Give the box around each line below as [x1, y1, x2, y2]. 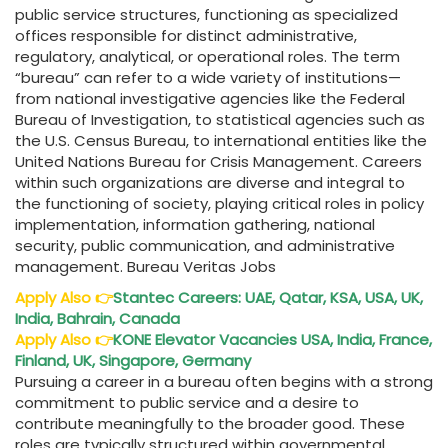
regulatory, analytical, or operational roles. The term [15, 46, 400, 68]
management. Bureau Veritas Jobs [15, 256, 276, 278]
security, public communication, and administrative [15, 235, 395, 257]
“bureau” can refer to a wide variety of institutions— [15, 67, 401, 89]
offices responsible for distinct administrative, [15, 25, 357, 47]
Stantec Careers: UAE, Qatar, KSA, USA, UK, [113, 287, 423, 309]
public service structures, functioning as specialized [15, 4, 398, 26]
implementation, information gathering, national [15, 214, 375, 236]
